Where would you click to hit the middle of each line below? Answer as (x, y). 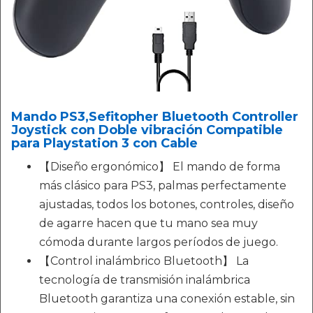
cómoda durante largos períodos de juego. (159, 242)
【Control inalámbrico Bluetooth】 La (144, 261)
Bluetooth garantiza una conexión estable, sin (167, 299)
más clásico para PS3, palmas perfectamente (163, 186)
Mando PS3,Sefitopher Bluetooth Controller (155, 117)
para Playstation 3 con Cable (104, 144)
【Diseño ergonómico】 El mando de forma (160, 167)
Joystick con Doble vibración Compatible (147, 130)
